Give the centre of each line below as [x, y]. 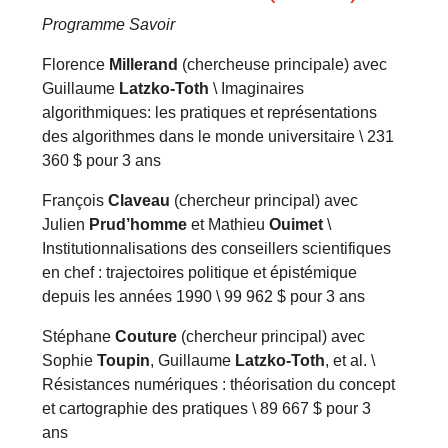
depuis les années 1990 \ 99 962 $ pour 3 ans [204, 297]
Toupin [124, 361]
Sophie [70, 361]
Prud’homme [138, 225]
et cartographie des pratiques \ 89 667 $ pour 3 [207, 409]
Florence [76, 65]
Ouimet [296, 225]
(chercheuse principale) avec [283, 65]
